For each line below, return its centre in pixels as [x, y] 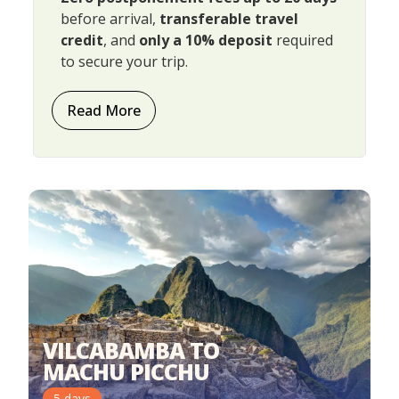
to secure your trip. [124, 61]
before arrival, [110, 18]
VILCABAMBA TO [131, 350]
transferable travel [229, 18]
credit [82, 40]
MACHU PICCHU [126, 372]
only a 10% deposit [206, 40]
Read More [104, 110]
